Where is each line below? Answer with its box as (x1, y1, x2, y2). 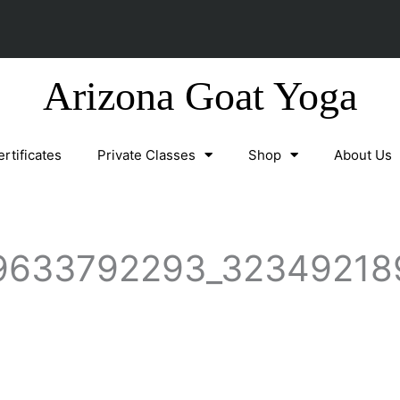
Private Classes (97, 146, 196, 163)
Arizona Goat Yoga (43, 72, 357, 119)
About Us (334, 146, 392, 163)
